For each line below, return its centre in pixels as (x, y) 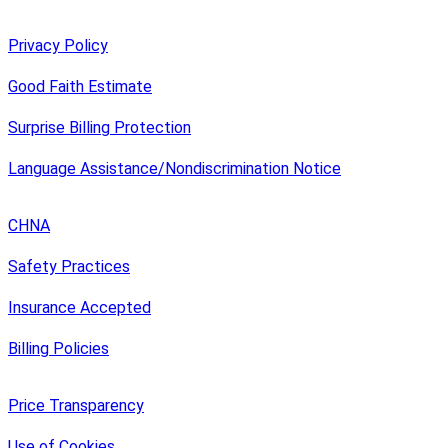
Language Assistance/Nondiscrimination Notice (174, 168)
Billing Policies (58, 348)
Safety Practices (69, 266)
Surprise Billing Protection (99, 127)
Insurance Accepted (79, 307)
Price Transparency (76, 405)
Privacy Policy (58, 45)
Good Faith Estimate (80, 86)
